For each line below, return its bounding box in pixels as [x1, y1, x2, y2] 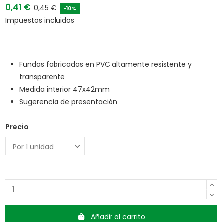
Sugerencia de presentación [19, 96, 117, 107]
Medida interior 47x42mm [19, 84, 110, 94]
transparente [19, 71, 65, 82]
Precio [5, 122, 29, 132]
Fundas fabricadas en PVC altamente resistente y [19, 59, 192, 69]
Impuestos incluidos [5, 15, 74, 26]
